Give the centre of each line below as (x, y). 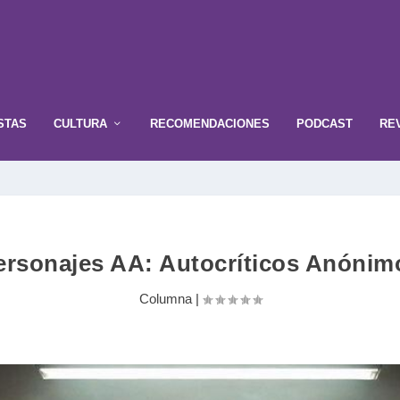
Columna (165, 299)
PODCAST (325, 123)
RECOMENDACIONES (210, 123)
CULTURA (80, 123)
